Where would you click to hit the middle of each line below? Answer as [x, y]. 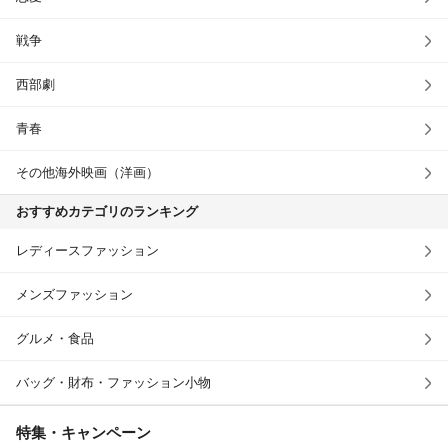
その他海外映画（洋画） [87, 172]
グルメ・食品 [55, 338]
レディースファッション [87, 250]
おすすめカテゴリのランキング [107, 211]
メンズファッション [74, 294]
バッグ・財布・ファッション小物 [113, 382]
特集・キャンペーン [83, 432]
